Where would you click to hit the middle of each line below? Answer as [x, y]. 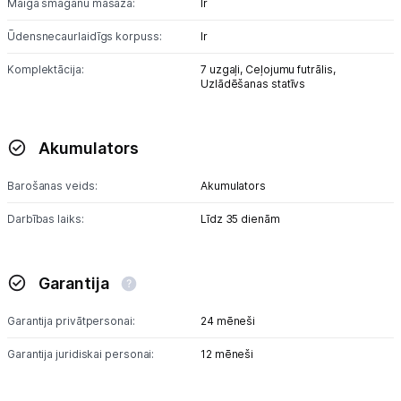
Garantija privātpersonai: [71, 321]
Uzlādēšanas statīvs [253, 84]
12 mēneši [227, 354]
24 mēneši [228, 321]
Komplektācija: [46, 69]
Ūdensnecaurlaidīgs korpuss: [85, 36]
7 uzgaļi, [223, 69]
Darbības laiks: [46, 219]
